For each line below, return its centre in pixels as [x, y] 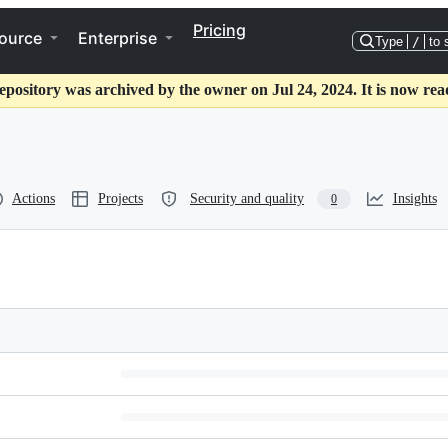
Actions [33, 198]
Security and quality [247, 198]
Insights [414, 198]
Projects [120, 198]
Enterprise [117, 38]
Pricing [219, 30]
